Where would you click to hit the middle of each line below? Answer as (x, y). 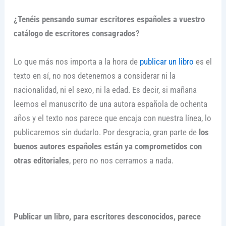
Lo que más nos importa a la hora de (76, 61)
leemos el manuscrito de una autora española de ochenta (110, 104)
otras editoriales (41, 160)
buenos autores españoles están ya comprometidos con (107, 146)
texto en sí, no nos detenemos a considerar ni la (94, 75)
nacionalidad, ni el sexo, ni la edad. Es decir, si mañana (105, 90)
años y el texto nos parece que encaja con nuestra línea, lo (112, 118)
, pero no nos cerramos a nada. (121, 160)
